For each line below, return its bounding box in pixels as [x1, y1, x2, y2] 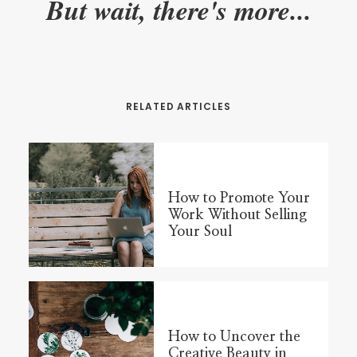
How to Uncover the [167, 329, 300, 344]
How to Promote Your [167, 191, 310, 206]
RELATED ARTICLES [125, 100, 232, 113]
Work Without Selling [167, 208, 307, 223]
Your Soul [167, 225, 232, 240]
